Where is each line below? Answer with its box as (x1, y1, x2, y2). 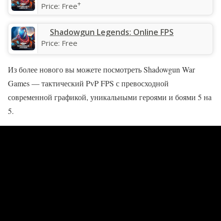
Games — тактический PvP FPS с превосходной (8, 77, 169, 88)
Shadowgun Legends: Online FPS (50, 26, 174, 37)
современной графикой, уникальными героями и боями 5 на (8, 91, 212, 102)
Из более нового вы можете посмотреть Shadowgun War (8, 64, 195, 74)
